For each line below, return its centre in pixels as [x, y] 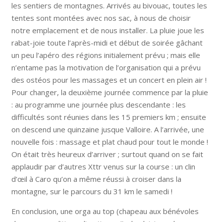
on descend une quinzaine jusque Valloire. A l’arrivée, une [108, 129]
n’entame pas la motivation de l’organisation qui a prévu [106, 67]
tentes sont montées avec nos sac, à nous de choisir [101, 18]
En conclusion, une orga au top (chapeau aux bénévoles [105, 211]
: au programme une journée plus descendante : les [98, 104]
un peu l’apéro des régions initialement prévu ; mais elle [106, 55]
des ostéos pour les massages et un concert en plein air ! [109, 80]
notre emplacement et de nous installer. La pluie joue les [108, 30]
